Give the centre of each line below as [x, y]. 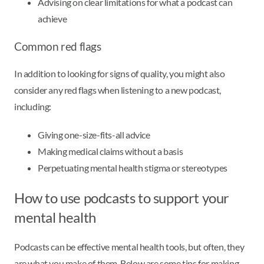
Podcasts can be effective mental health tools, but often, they [129, 246]
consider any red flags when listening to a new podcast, [118, 90]
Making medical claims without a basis [110, 151]
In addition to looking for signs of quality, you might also [120, 74]
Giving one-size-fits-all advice [94, 135]
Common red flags [58, 47]
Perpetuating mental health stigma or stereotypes [133, 168]
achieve [52, 19]
